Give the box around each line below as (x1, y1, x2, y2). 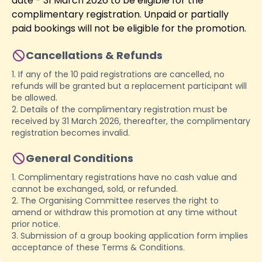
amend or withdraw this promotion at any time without (12, 206, 237, 218)
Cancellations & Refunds (26, 47, 163, 63)
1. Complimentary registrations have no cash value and (12, 171, 237, 183)
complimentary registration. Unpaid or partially (12, 7, 229, 21)
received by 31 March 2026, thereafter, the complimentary (12, 115, 250, 127)
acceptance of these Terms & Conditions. (12, 241, 185, 253)
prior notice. (12, 218, 60, 230)
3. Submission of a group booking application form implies (12, 229, 248, 242)
